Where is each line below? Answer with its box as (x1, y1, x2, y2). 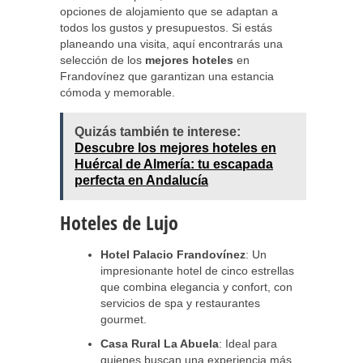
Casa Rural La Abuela (100, 337, 219, 350)
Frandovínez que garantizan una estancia (60, 70, 274, 83)
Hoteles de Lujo (60, 209, 178, 236)
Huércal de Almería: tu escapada (75, 157, 273, 171)
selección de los (60, 53, 145, 66)
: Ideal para (219, 337, 277, 350)
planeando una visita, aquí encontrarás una (60, 37, 283, 50)
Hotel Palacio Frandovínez (100, 248, 246, 261)
